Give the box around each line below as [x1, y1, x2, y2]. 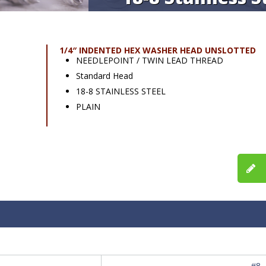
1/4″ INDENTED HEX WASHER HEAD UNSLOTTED [59, 45, 256, 56]
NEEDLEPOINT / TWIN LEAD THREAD [75, 55, 223, 66]
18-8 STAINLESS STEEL [75, 85, 166, 97]
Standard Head [75, 70, 133, 82]
